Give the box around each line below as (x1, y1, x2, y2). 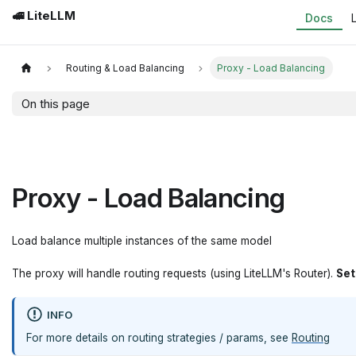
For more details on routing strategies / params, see (26, 331, 292, 344)
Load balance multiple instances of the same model (12, 234, 272, 248)
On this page (21, 95, 90, 111)
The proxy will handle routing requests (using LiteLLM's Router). (12, 267, 336, 281)
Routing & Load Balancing (65, 62, 184, 75)
